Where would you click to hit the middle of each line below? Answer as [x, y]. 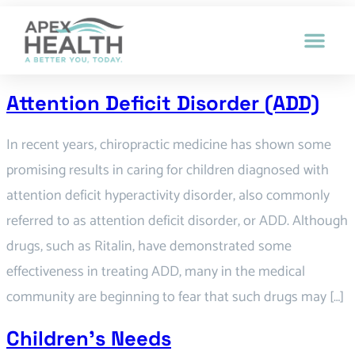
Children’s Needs [89, 338]
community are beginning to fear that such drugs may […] [175, 297]
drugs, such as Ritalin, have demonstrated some [149, 246]
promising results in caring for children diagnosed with [168, 170]
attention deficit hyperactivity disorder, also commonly [168, 195]
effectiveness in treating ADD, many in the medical [156, 271]
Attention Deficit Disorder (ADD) [163, 103]
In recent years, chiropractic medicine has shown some [169, 145]
